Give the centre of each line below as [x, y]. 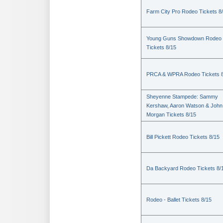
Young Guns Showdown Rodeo [184, 38]
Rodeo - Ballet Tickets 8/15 [179, 200]
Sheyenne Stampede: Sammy [182, 97]
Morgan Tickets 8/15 [171, 114]
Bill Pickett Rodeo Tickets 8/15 [183, 137]
